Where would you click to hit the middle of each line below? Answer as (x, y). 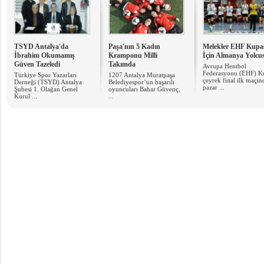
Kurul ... (26, 96)
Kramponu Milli (133, 55)
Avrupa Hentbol (225, 66)
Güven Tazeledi (37, 64)
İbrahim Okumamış (44, 55)
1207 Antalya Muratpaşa (142, 75)
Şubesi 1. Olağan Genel (46, 89)
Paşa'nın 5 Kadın (134, 47)
